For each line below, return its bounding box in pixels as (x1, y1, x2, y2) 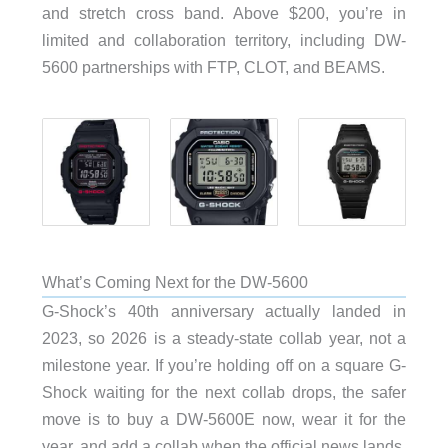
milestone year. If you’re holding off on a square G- (41, 355, 407, 374)
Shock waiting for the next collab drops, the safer (41, 382, 407, 401)
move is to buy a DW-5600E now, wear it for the (41, 409, 407, 428)
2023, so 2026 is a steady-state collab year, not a (41, 328, 407, 347)
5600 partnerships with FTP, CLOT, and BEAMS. (41, 58, 385, 77)
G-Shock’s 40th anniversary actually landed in (41, 301, 407, 320)
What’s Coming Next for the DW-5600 (41, 272, 308, 291)
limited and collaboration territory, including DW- (41, 31, 407, 50)
